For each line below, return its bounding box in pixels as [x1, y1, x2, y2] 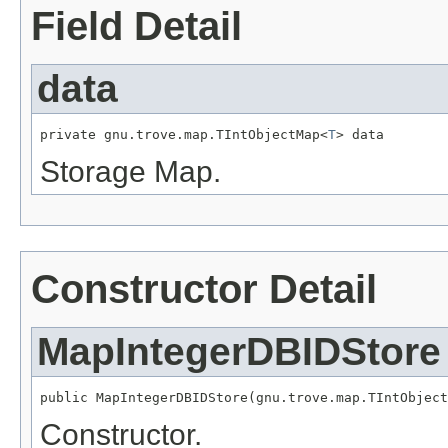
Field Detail [31, 4, 242, 49]
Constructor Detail [31, 267, 377, 312]
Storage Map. [40, 155, 221, 189]
